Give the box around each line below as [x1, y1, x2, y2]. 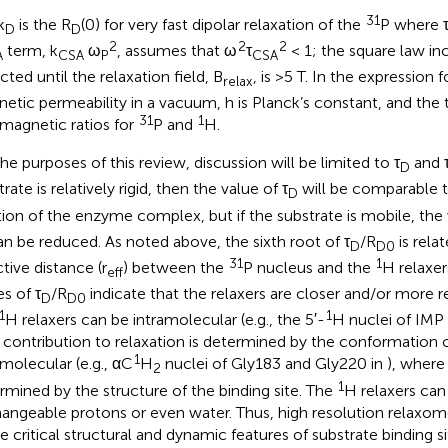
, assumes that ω [116, 40, 237, 60]
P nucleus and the [242, 257, 375, 277]
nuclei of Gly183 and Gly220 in [160, 354, 387, 374]
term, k [2, 40, 58, 60]
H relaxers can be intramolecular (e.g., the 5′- [4, 310, 325, 330]
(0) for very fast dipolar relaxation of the [80, 14, 365, 34]
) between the [122, 257, 228, 277]
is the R [14, 14, 71, 34]
